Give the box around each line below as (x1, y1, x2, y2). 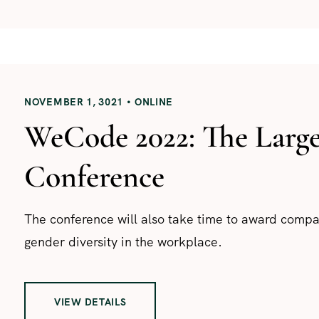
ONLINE (134, 95, 174, 108)
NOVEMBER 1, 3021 (24, 95, 124, 108)
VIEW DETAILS (54, 295, 127, 308)
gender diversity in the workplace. (24, 233, 222, 250)
